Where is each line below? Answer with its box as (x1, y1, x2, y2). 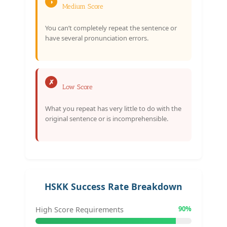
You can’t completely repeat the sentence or (45, 23, 177, 32)
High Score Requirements (35, 204, 124, 214)
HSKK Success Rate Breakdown (45, 180, 182, 193)
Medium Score (62, 2, 103, 10)
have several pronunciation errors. (45, 33, 148, 43)
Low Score (62, 83, 93, 91)
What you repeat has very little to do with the (45, 103, 181, 113)
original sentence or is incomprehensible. (45, 113, 168, 123)
